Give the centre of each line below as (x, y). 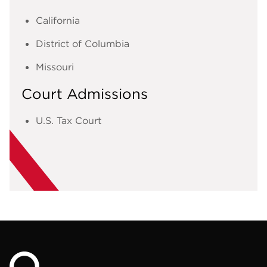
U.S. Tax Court (69, 121)
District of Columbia (83, 43)
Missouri (55, 66)
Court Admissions (85, 94)
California (58, 20)
